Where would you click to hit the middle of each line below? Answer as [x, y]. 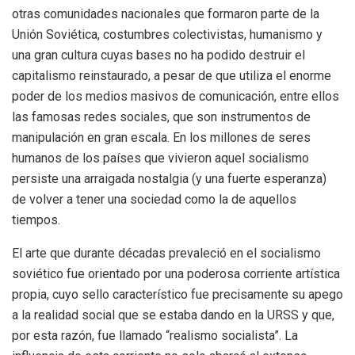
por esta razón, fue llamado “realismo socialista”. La [155, 335]
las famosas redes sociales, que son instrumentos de [161, 116]
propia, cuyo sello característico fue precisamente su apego [177, 294]
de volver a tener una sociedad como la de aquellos [154, 199]
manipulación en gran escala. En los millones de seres [161, 137]
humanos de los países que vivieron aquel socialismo [160, 158]
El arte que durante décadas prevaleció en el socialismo [166, 253]
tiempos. [36, 219]
